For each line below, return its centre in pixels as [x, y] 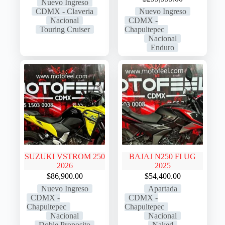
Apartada [162, 189]
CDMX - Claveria [65, 12]
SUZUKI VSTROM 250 [65, 157]
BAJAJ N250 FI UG [163, 157]
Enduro [163, 48]
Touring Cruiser [65, 30]
